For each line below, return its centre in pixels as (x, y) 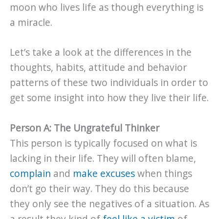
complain (30, 174)
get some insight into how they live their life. (109, 98)
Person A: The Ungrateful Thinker (85, 128)
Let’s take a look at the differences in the (101, 53)
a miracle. (31, 22)
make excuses (104, 174)
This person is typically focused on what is (103, 143)
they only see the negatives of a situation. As (109, 204)
